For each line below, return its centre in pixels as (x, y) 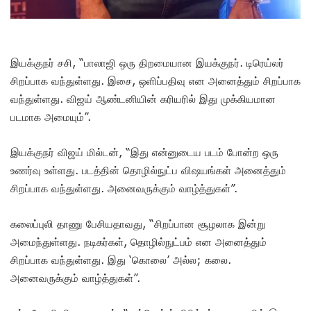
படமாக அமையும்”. (51, 116)
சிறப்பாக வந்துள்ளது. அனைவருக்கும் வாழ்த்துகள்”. (124, 188)
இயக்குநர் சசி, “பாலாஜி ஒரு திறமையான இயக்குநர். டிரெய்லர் (147, 62)
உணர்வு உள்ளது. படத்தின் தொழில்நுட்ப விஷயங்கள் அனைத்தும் (148, 170)
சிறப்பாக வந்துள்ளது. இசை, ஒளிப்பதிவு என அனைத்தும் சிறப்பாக (155, 80)
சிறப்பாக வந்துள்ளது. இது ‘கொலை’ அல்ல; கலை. (121, 259)
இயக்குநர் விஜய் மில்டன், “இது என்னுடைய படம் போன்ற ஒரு (144, 152)
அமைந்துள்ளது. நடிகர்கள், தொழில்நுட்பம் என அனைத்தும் (138, 241)
